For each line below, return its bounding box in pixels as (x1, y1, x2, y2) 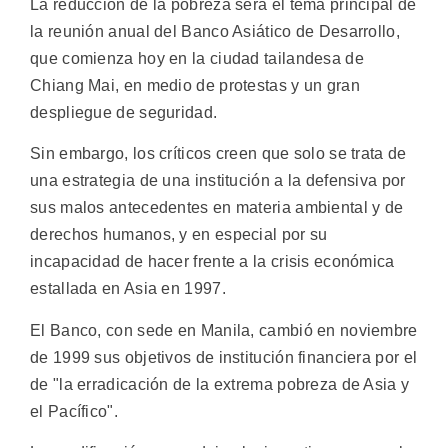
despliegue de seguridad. (30, 104, 218, 121)
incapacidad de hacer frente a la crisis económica (30, 253, 395, 271)
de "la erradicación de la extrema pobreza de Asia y (30, 375, 410, 393)
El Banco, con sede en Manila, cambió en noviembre (30, 321, 418, 339)
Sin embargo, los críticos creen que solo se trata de (30, 145, 407, 163)
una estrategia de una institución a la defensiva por (30, 172, 406, 190)
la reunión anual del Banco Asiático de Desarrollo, (30, 23, 400, 40)
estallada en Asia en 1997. (30, 280, 226, 298)
